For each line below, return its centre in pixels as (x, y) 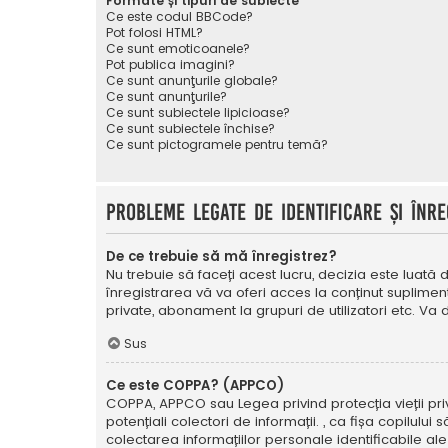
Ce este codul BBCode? (179, 16)
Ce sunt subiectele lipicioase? (198, 112)
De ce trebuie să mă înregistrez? (221, 256)
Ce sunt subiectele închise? (190, 128)
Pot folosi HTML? (154, 32)
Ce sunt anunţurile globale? (192, 80)
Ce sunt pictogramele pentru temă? (217, 144)
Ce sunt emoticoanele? (178, 48)
